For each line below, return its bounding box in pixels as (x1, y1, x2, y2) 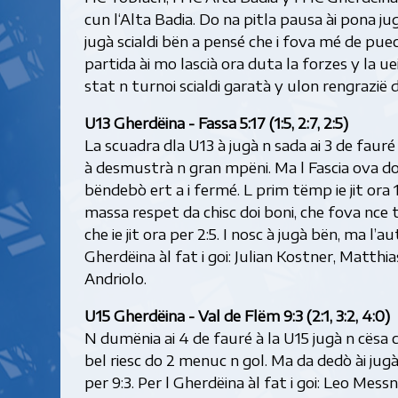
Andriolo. (84, 268, 147, 289)
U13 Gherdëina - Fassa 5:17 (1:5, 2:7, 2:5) (84, 113, 348, 133)
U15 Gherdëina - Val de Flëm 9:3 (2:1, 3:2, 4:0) (84, 306, 390, 326)
